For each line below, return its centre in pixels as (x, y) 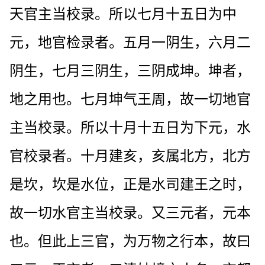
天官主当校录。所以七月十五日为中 (123, 14)
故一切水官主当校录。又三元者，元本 (130, 213)
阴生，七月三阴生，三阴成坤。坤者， (130, 71)
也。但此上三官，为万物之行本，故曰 (130, 241)
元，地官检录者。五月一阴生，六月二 (130, 42)
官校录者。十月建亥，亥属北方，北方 (130, 156)
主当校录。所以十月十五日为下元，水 (130, 127)
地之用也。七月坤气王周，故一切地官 (130, 99)
